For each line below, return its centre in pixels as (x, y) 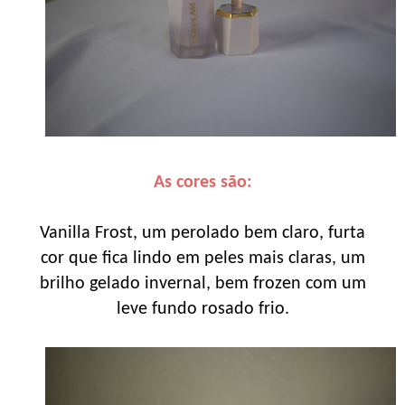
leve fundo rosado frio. (202, 310)
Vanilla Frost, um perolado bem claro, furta (202, 234)
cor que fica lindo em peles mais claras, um (202, 259)
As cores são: (202, 183)
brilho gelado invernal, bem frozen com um (202, 284)
